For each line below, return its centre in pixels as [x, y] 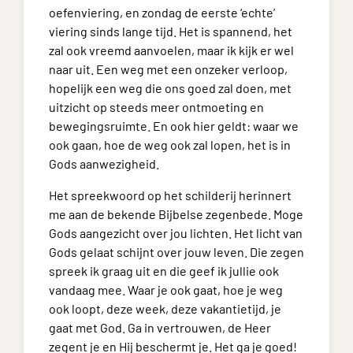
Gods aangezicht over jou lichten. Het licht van [176, 233]
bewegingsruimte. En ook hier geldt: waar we [174, 126]
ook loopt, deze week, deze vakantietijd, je [165, 308]
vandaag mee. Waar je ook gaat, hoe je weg [166, 290]
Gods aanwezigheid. [104, 163]
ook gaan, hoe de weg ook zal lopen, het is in [170, 145]
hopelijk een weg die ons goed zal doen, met [170, 88]
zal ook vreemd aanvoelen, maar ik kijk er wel [171, 50]
